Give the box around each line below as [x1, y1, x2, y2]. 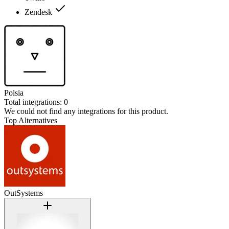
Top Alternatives [4, 116, 57, 125]
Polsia [4, 88, 24, 97]
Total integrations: [4, 97, 64, 106]
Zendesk [25, 7, 54, 16]
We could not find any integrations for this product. [4, 106, 168, 116]
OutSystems [4, 188, 43, 197]
